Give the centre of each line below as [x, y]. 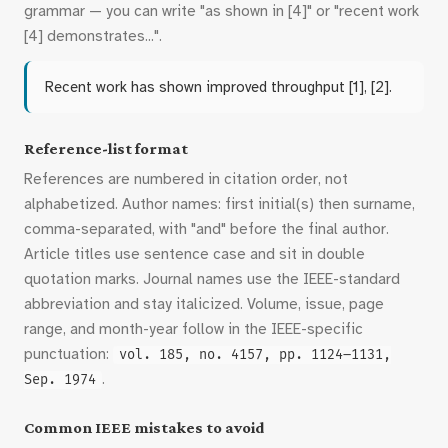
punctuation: [68, 354]
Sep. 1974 [60, 380]
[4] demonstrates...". [93, 36]
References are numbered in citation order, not [186, 179]
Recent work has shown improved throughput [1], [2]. [218, 87]
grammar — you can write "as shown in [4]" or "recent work [221, 11]
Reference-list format [106, 148]
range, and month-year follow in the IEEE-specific [193, 329]
